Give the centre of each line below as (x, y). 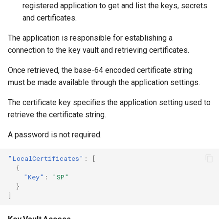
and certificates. (50, 18)
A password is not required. (55, 135)
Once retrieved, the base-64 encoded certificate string (100, 70)
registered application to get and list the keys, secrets (115, 6)
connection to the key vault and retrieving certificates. (99, 50)
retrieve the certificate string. (57, 115)
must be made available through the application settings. (104, 82)
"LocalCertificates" (46, 158)
